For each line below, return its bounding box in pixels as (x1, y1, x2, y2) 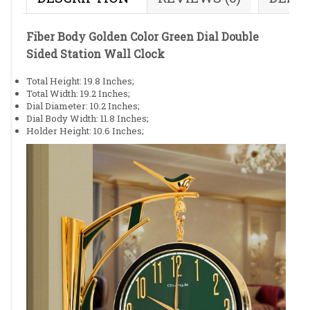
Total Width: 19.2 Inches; (26, 87, 130, 100)
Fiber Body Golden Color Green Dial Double (26, 28, 259, 44)
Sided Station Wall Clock (26, 46, 165, 61)
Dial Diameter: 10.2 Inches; (26, 100, 140, 113)
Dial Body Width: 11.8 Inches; (26, 112, 149, 125)
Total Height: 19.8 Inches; (26, 75, 134, 88)
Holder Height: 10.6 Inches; (26, 125, 144, 138)
